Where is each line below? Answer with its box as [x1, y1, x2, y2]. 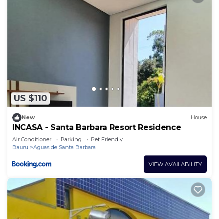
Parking [61, 135, 82, 143]
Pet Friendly [91, 135, 123, 143]
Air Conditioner [12, 135, 51, 143]
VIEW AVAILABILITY [149, 160, 202, 168]
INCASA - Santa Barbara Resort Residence [12, 122, 181, 132]
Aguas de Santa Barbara [33, 143, 96, 151]
